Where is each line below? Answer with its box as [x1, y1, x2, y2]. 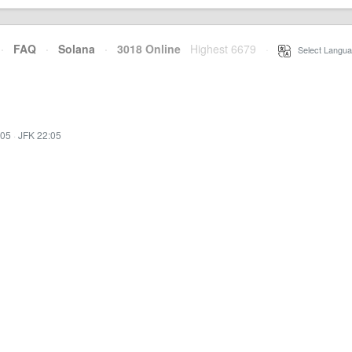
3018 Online [108, 41, 181, 57]
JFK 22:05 [18, 128, 61, 141]
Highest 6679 [190, 41, 256, 57]
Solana [58, 41, 95, 57]
